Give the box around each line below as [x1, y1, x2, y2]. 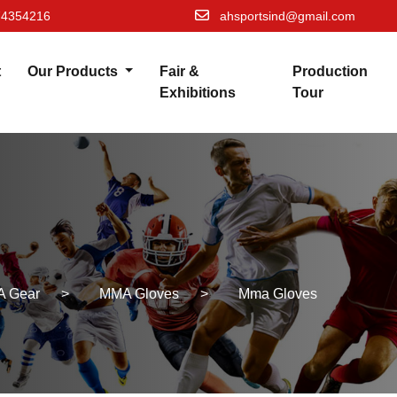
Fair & [160, 63, 200, 79]
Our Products [27, 63, 121, 79]
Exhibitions [160, 84, 237, 100]
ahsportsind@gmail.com [219, 9, 355, 23]
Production [292, 63, 368, 79]
